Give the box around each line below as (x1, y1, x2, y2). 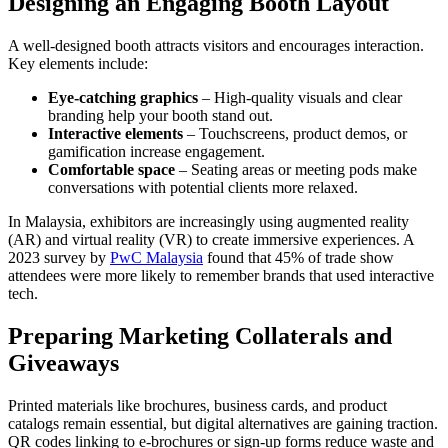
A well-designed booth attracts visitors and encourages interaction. (8, 36, 424, 54)
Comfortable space (48, 160, 175, 178)
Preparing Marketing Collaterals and (8, 322, 392, 349)
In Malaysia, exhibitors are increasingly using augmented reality (8, 212, 409, 230)
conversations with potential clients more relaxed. (48, 178, 358, 196)
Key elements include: (8, 54, 148, 72)
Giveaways (8, 349, 119, 376)
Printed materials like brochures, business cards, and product (8, 396, 387, 414)
